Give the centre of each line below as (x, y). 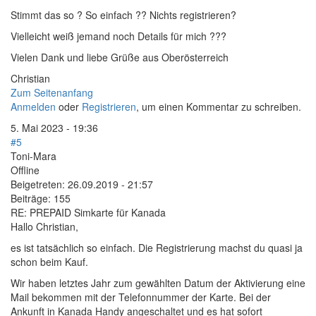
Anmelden (33, 107)
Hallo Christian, (44, 227)
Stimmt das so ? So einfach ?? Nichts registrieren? (125, 15)
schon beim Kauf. (51, 262)
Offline (25, 170)
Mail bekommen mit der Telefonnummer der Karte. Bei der (141, 297)
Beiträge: (31, 199)
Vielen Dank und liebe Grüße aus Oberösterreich (121, 57)
